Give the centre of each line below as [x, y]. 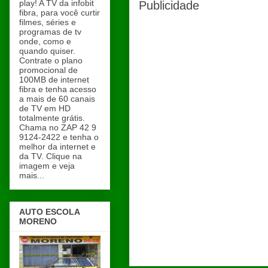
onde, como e [45, 41]
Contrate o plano [51, 60]
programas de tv [50, 31]
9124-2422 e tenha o [59, 137]
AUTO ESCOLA [50, 212]
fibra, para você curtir [60, 12]
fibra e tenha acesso [58, 89]
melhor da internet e [57, 146]
